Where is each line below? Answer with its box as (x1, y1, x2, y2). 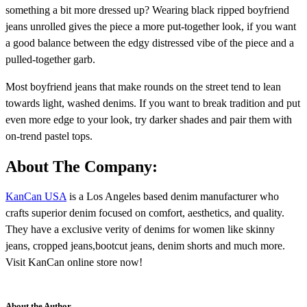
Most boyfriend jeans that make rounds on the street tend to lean (5, 80, 281, 93)
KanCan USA (5, 190, 66, 202)
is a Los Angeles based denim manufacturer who (66, 190, 279, 202)
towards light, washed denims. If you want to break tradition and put (5, 97, 300, 109)
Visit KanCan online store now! (5, 256, 143, 268)
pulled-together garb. (5, 53, 95, 65)
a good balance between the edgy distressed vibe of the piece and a (5, 36, 294, 49)
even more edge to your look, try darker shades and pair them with (5, 113, 292, 125)
